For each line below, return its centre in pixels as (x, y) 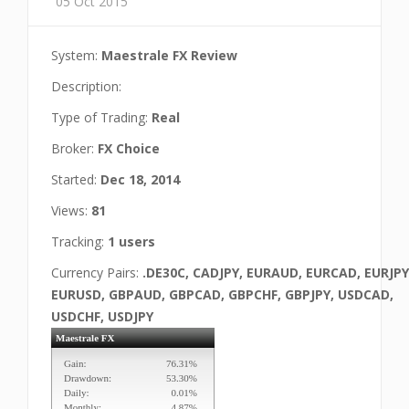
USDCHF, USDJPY (102, 316)
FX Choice (129, 148)
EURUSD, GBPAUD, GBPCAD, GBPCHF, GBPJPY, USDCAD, (222, 294)
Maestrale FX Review (169, 55)
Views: (71, 210)
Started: (76, 179)
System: (76, 55)
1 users (131, 241)
